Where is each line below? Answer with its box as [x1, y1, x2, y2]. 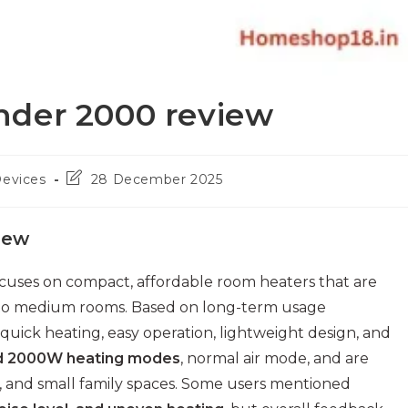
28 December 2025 [90, 171, 223, 189]
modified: [66, 203, 130, 220]
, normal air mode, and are [180, 350, 369, 368]
